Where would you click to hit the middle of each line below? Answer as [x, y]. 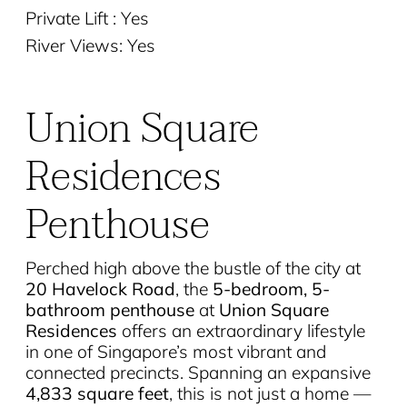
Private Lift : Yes [87, 18]
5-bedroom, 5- [271, 289]
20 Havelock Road [100, 289]
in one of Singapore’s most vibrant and [175, 352]
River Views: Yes [90, 45]
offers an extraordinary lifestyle [241, 331]
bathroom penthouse [109, 310]
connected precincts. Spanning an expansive [198, 372]
